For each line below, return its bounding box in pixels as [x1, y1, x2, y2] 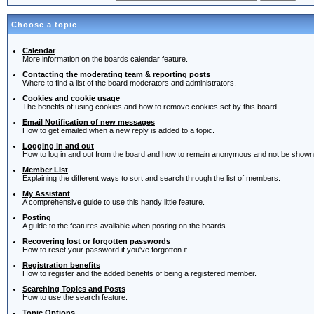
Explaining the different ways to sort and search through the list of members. [22, 174, 280, 183]
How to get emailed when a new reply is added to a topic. [22, 126, 214, 135]
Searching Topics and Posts [22, 285, 125, 294]
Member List [22, 165, 68, 175]
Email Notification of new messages [22, 118, 155, 127]
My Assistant [22, 189, 70, 198]
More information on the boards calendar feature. [22, 55, 188, 64]
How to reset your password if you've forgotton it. [22, 245, 189, 254]
